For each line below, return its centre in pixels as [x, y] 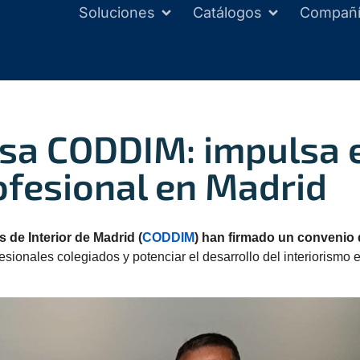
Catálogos [227, 12]
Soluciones [117, 12]
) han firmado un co [254, 237]
